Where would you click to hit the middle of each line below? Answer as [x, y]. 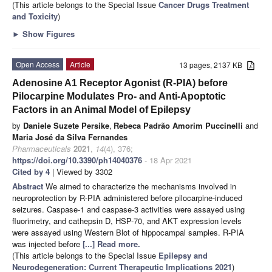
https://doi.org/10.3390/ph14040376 [77, 160]
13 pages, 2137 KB [213, 64]
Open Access [38, 64]
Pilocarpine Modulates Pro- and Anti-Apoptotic [119, 96]
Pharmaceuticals [42, 148]
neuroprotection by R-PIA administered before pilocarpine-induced [127, 197]
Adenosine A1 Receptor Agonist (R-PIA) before [120, 83]
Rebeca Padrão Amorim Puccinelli [178, 125]
